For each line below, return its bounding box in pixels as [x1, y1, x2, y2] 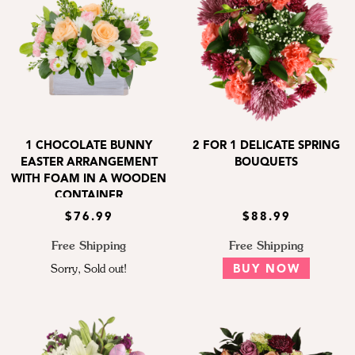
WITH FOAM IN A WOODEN [11, 174, 166, 186]
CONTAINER [55, 190, 123, 203]
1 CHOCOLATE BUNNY [25, 140, 152, 153]
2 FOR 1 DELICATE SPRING [193, 140, 340, 153]
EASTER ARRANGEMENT [20, 157, 158, 170]
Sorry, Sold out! [51, 263, 127, 275]
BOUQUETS [235, 157, 298, 170]
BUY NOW [232, 263, 300, 276]
